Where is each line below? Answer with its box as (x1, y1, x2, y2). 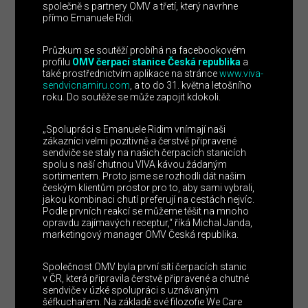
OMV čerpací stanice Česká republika (72, 56, 241, 68)
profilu (43, 56, 73, 68)
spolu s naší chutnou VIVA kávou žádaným (43, 159, 228, 170)
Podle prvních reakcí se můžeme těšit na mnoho (43, 206, 250, 217)
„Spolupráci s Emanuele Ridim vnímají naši (43, 124, 226, 135)
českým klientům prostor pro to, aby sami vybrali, (43, 182, 255, 194)
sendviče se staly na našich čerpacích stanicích (43, 147, 247, 159)
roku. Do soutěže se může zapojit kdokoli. (43, 91, 221, 103)
